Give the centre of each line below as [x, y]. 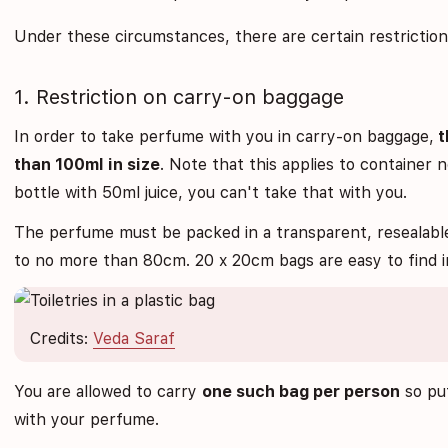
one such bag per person [301, 392]
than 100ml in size [87, 164]
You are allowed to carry [108, 392]
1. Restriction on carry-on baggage [179, 96]
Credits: [62, 338]
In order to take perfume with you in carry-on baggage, [224, 136]
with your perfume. [87, 420]
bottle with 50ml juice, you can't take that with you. [211, 192]
